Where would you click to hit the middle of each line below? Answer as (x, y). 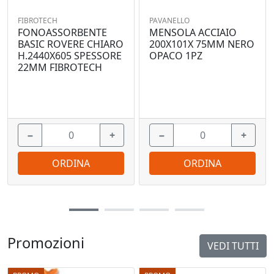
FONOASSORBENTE (62, 33)
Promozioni (46, 243)
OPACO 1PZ (176, 56)
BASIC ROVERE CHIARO (71, 44)
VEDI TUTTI (233, 246)
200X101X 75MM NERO (202, 44)
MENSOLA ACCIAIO (193, 33)
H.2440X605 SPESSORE (70, 56)
